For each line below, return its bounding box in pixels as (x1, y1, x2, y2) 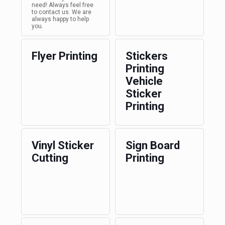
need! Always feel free (31, 2, 93, 9)
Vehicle (125, 75, 163, 87)
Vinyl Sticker (31, 139, 94, 152)
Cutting (31, 152, 68, 164)
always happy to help (31, 16, 89, 23)
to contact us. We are (31, 9, 91, 16)
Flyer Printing (31, 50, 97, 62)
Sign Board (125, 139, 180, 152)
